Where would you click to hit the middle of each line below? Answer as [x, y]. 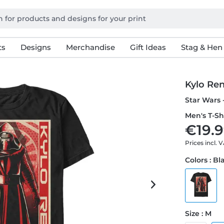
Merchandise [90, 47]
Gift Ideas [148, 47]
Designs [35, 47]
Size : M [198, 213]
